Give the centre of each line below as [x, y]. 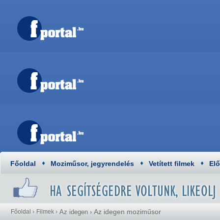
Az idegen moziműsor [127, 212]
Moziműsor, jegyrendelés [92, 164]
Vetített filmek [172, 164]
